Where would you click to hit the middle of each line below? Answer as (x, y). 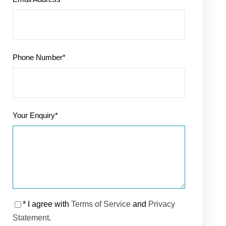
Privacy (162, 204)
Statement (31, 217)
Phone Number (38, 57)
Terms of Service (101, 204)
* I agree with (47, 204)
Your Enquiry (34, 115)
